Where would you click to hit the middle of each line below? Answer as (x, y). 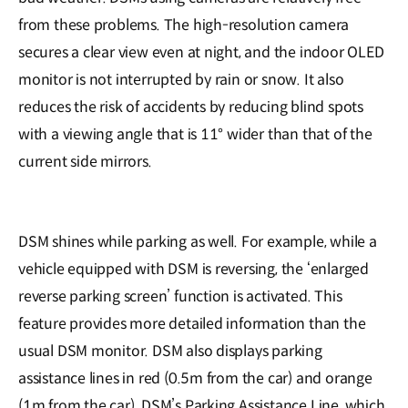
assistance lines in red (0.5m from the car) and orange (195, 379)
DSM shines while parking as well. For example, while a (198, 242)
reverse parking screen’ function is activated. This (180, 297)
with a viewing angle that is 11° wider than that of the (195, 135)
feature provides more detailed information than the (192, 324)
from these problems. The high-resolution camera (184, 25)
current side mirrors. (85, 162)
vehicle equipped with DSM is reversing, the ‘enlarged (194, 270)
